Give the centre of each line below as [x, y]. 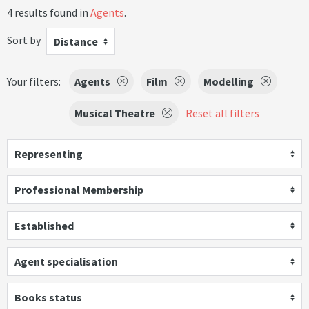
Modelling [229, 81]
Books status [48, 297]
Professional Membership [79, 190]
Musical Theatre [115, 113]
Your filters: [34, 81]
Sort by [24, 40]
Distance [76, 41]
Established [44, 226]
